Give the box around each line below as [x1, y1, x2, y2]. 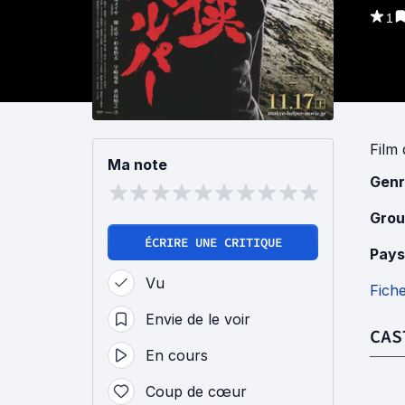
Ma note [108, 155, 167, 174]
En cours [146, 345, 208, 364]
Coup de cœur [146, 381, 247, 400]
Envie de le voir [146, 309, 250, 328]
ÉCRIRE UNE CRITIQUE [144, 233, 282, 250]
